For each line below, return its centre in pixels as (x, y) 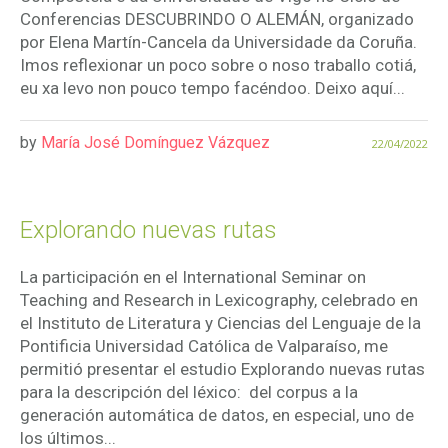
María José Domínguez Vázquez (155, 143)
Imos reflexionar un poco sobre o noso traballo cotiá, (218, 65)
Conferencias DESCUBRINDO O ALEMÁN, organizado (217, 19)
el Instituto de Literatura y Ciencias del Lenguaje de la (220, 323)
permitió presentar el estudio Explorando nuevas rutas (222, 369)
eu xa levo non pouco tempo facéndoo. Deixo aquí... (212, 88)
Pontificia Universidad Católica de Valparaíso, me (204, 346)
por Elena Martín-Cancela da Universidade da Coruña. (218, 42)
